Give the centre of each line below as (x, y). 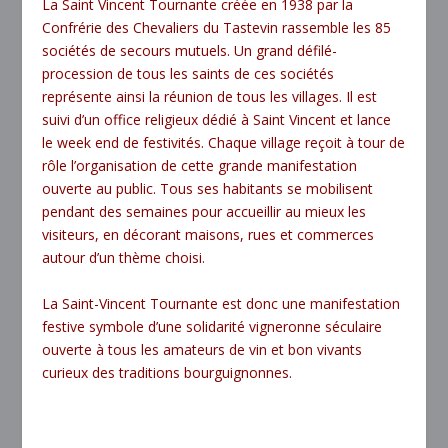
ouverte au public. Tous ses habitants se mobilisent (208, 189)
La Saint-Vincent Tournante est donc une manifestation (221, 303)
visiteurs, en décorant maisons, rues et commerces (208, 235)
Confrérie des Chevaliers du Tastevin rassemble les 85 (217, 28)
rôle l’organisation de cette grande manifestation (200, 166)
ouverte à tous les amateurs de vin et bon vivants (202, 349)
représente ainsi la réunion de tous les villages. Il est (210, 97)
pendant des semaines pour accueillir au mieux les (204, 212)
